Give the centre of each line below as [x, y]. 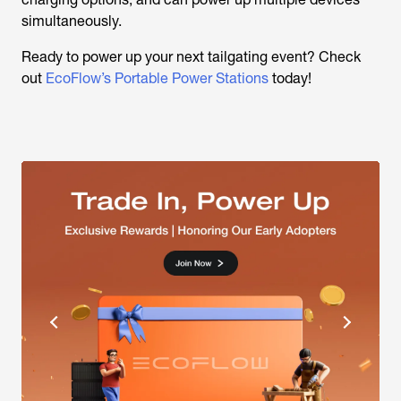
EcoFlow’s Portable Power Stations [157, 78]
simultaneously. [72, 21]
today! [290, 78]
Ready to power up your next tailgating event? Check [191, 57]
